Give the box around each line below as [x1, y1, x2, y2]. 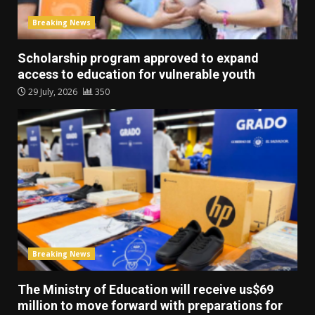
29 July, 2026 [26, 86, 79, 98]
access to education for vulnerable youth [18, 67, 255, 82]
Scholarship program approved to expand [18, 51, 259, 66]
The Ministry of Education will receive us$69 [18, 282, 274, 297]
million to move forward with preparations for [18, 298, 283, 314]
